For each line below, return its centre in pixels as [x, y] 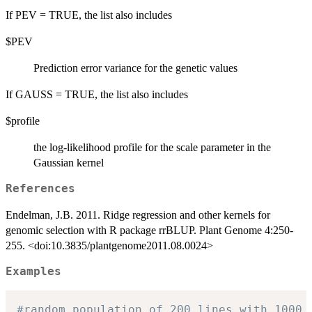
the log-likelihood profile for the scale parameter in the [152, 148]
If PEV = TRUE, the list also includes [89, 15]
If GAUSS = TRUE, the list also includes [97, 95]
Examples [33, 272]
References [40, 189]
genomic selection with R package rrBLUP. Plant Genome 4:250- [149, 231]
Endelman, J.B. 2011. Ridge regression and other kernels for [138, 215]
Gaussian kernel [69, 163]
